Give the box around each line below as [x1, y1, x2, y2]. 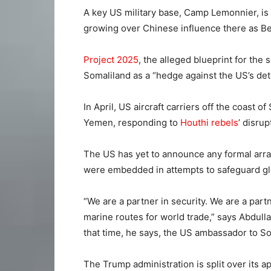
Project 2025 [83, 53, 139, 65]
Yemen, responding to [83, 116, 180, 128]
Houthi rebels [180, 116, 238, 128]
